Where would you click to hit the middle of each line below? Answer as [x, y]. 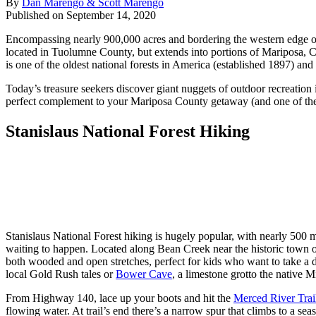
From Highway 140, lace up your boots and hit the [120, 298]
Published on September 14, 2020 [81, 15]
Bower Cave [144, 274]
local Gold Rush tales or [61, 274]
